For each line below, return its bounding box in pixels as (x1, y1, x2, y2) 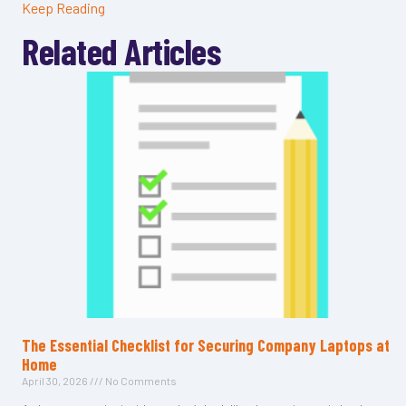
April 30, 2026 (22, 373, 90, 387)
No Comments (103, 373, 177, 387)
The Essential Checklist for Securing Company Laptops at (22, 334, 390, 355)
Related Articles (22, 28, 220, 72)
